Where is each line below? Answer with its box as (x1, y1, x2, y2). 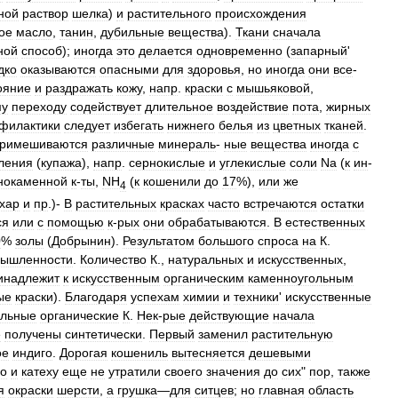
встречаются (243, 195, 317, 211)
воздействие (217, 99, 289, 114)
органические (40, 307, 119, 322)
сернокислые (129, 155, 205, 170)
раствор (22, 5, 68, 20)
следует (64, 117, 110, 132)
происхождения (215, 5, 306, 20)
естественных (285, 214, 365, 229)
